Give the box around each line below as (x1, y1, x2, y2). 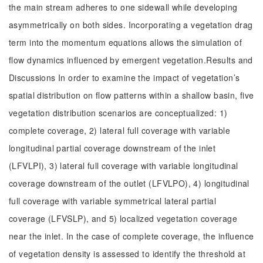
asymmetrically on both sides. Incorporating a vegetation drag (9, 19, 253, 31)
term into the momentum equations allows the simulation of (9, 36, 242, 48)
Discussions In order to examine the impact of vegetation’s (9, 72, 240, 83)
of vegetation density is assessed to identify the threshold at (9, 248, 246, 259)
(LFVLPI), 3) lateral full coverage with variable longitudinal (9, 160, 238, 171)
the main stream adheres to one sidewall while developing (9, 1, 238, 13)
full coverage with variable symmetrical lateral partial (9, 195, 217, 207)
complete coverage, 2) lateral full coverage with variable (9, 124, 230, 136)
